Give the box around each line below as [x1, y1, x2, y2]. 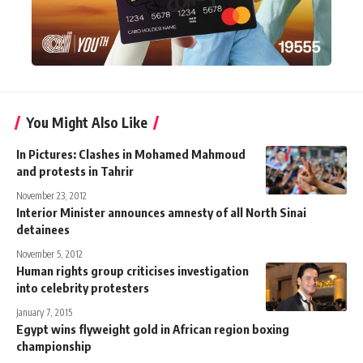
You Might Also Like [26, 113, 147, 131]
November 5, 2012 [16, 247, 83, 260]
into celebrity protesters [16, 280, 149, 295]
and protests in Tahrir [16, 163, 134, 178]
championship [16, 338, 92, 353]
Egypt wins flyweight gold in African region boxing [16, 321, 289, 336]
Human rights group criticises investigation [16, 263, 249, 278]
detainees [16, 221, 70, 237]
